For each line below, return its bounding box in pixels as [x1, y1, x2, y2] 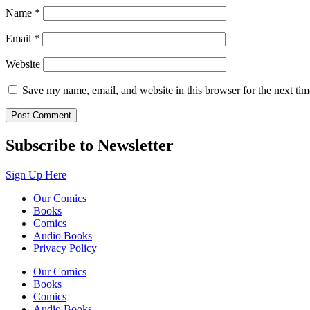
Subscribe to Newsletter [6, 136, 174, 154]
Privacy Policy [33, 241, 97, 254]
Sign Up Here [6, 168, 66, 181]
